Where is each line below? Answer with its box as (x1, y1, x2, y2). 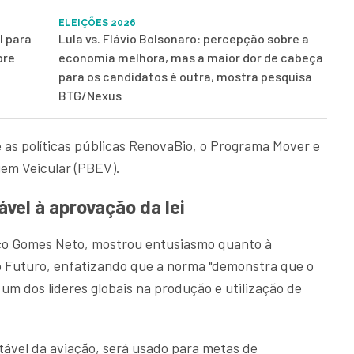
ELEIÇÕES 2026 (58, 17, 136, 29)
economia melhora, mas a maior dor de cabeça (58, 50, 323, 66)
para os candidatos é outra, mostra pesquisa (58, 69, 312, 85)
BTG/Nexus (58, 88, 122, 104)
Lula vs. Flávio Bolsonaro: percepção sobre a (58, 31, 309, 47)
